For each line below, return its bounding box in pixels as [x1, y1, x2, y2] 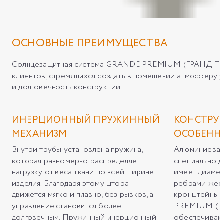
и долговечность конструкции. [12, 82, 122, 93]
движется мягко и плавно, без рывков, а [12, 189, 154, 200]
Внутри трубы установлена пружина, [12, 144, 143, 155]
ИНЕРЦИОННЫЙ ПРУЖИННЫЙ [12, 113, 160, 127]
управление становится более [12, 200, 122, 212]
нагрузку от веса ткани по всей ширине [12, 166, 154, 178]
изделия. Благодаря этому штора [12, 178, 129, 189]
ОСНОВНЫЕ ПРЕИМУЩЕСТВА [12, 35, 168, 51]
